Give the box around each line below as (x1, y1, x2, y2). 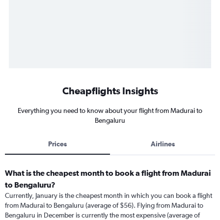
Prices (48, 140, 67, 148)
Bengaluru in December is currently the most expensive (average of (5, 211, 200, 219)
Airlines (150, 140, 175, 148)
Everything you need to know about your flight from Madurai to (18, 107, 202, 114)
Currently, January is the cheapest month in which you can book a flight (5, 192, 212, 199)
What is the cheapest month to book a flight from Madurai (5, 168, 211, 177)
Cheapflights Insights (62, 85, 158, 96)
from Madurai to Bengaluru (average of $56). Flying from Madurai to (5, 201, 203, 209)
